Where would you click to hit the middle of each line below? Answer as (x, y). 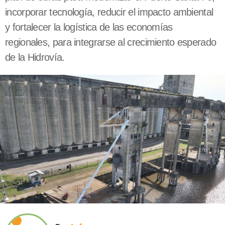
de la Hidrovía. (35, 58)
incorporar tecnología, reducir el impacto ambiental (109, 12)
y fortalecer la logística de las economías (89, 27)
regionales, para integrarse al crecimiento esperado (111, 42)
